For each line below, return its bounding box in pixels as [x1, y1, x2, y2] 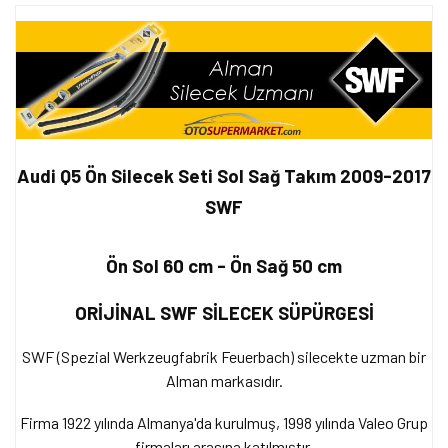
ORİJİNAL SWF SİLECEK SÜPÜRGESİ [74, 300, 374, 324]
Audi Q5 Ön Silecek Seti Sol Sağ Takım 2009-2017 [17, 163, 431, 187]
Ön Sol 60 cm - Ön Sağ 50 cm [106, 253, 342, 277]
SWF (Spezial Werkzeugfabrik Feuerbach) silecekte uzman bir [22, 346, 426, 366]
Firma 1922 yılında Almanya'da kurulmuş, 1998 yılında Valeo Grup [20, 412, 428, 432]
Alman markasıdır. [165, 370, 283, 390]
